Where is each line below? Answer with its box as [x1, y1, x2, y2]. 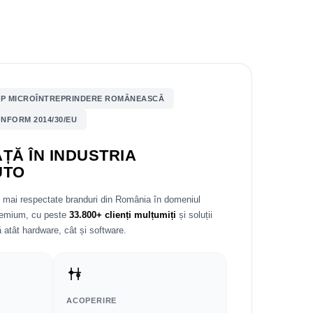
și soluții [176, 210, 212, 220]
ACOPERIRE [66, 296, 117, 305]
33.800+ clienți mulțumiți [69, 210, 176, 220]
